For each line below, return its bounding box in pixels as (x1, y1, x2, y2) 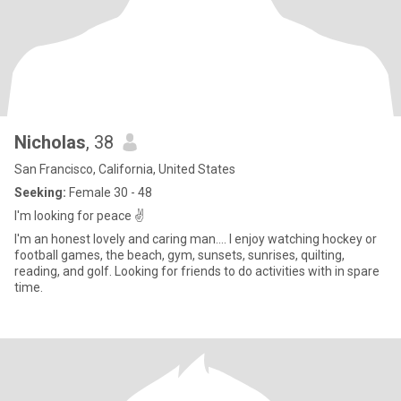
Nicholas (14, 132, 86, 153)
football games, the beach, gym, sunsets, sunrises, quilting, (14, 248, 345, 262)
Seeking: (14, 185, 66, 200)
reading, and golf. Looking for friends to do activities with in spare (14, 264, 380, 278)
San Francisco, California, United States (14, 162, 235, 176)
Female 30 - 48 (66, 185, 152, 200)
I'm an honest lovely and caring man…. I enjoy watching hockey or (14, 232, 377, 246)
